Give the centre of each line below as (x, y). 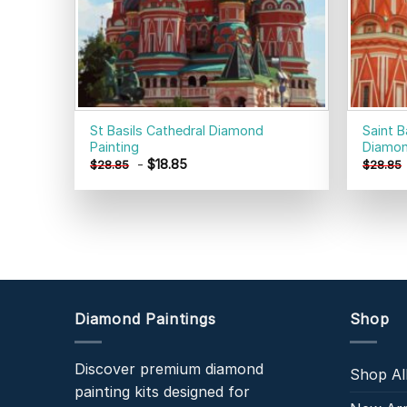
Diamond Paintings (145, 319)
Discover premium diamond (169, 368)
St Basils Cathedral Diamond (177, 130)
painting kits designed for (162, 391)
